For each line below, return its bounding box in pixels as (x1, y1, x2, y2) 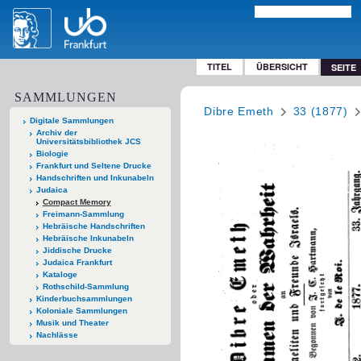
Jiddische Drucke (42, 245, 112, 255)
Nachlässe (35, 330, 78, 339)
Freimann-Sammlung (42, 209, 124, 218)
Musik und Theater (35, 317, 109, 327)
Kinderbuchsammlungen (35, 293, 132, 303)
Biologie (35, 148, 68, 158)
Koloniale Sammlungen (35, 305, 127, 315)
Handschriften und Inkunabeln (35, 172, 154, 182)
